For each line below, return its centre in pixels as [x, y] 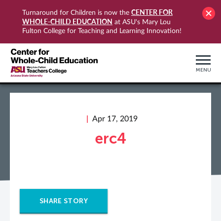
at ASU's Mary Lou [142, 22]
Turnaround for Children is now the [77, 13]
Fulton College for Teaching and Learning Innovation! [102, 31]
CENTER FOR [152, 12]
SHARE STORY [64, 201]
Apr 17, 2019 [115, 119]
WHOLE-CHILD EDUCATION [67, 21]
